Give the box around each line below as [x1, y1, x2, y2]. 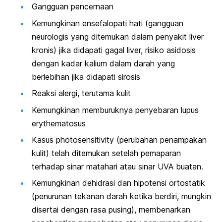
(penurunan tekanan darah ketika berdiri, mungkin [32, 191, 211, 202]
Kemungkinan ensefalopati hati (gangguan [32, 18, 183, 28]
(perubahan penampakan [114, 134, 207, 145]
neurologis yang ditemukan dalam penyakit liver [32, 31, 204, 42]
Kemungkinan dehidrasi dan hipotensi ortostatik [32, 178, 205, 188]
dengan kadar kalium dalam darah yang [32, 58, 175, 68]
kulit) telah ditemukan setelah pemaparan [32, 148, 181, 158]
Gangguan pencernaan [32, 1, 113, 12]
